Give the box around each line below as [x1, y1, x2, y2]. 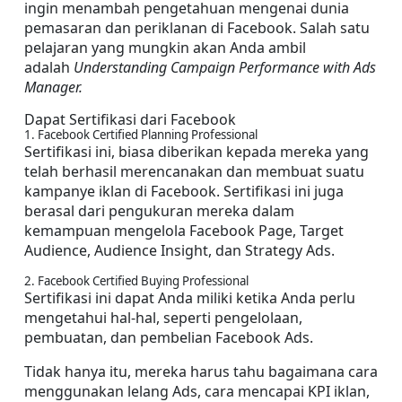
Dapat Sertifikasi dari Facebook [24, 109, 236, 129]
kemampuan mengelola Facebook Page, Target [24, 221, 344, 240]
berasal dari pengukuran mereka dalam [24, 201, 294, 221]
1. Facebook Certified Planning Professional [24, 127, 258, 143]
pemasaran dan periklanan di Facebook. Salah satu [24, 18, 370, 38]
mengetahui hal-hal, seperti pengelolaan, [24, 308, 302, 328]
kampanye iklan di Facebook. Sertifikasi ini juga [24, 181, 344, 201]
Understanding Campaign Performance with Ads [74, 57, 376, 77]
